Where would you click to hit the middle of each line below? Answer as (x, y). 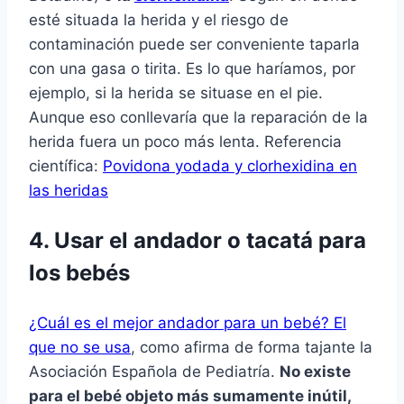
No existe (315, 372)
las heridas (69, 191)
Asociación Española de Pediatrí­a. (154, 372)
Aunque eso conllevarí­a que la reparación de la (198, 118)
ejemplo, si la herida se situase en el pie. (176, 93)
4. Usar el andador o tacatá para (197, 241)
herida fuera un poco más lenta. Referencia (185, 142)
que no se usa (80, 348)
